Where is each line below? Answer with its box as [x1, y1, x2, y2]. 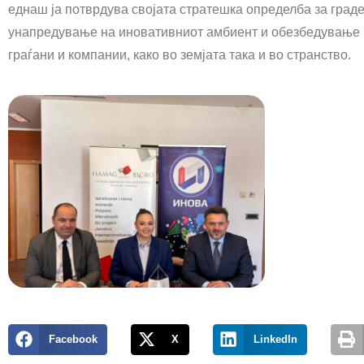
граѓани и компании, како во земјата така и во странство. [8, 48, 351, 63]
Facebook [48, 333, 97, 346]
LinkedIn [253, 333, 297, 346]
